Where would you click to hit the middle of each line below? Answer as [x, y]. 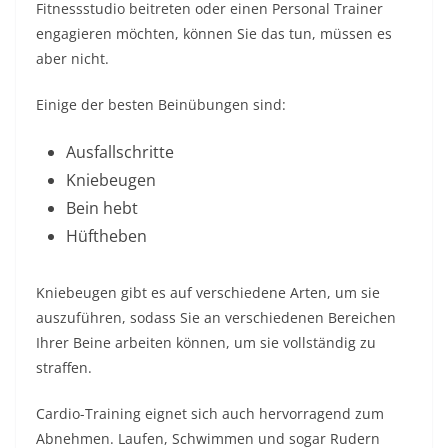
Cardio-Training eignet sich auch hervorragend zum [210, 413]
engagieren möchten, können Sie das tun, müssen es [214, 33]
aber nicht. [72, 58]
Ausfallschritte [120, 152]
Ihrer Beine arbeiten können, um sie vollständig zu [206, 342]
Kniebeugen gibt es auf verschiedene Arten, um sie [208, 292]
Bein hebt [102, 208]
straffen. [64, 367]
